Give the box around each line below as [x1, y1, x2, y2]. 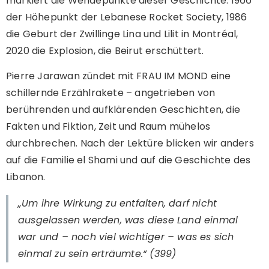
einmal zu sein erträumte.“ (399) [18, 247, 177, 261]
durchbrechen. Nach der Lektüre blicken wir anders [6, 136, 254, 151]
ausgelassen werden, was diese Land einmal [18, 213, 238, 228]
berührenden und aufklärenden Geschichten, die [6, 103, 241, 117]
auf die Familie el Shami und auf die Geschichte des [6, 153, 251, 168]
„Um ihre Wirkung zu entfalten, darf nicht [18, 196, 217, 211]
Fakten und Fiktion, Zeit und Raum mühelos [6, 119, 211, 134]
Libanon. [6, 170, 46, 184]
